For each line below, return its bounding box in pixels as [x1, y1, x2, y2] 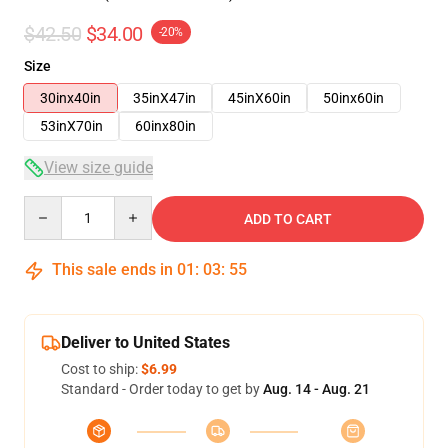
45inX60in [228, 90, 291, 106]
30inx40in [40, 90, 101, 106]
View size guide [44, 158, 153, 177]
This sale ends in [48, 260, 177, 279]
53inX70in [40, 118, 103, 134]
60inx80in [135, 118, 196, 134]
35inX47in [133, 90, 196, 106]
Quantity [23, 197, 78, 213]
